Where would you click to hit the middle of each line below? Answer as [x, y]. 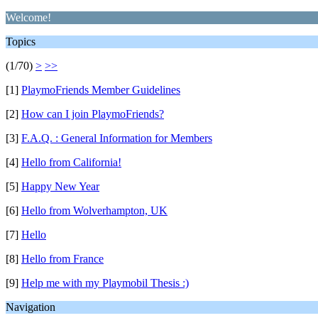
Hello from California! [71, 162]
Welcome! [28, 17]
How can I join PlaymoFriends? [93, 114]
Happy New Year [60, 186]
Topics [21, 42]
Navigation [31, 307]
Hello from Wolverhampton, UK [94, 210]
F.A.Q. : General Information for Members [117, 138]
